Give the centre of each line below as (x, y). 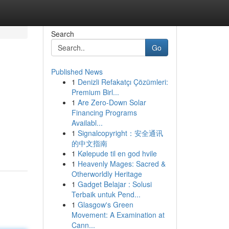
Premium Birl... (95, 92)
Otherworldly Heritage (107, 174)
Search (62, 34)
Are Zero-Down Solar (112, 102)
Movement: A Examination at (118, 215)
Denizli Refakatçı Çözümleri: (123, 82)
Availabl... (87, 123)
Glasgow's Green (105, 204)
